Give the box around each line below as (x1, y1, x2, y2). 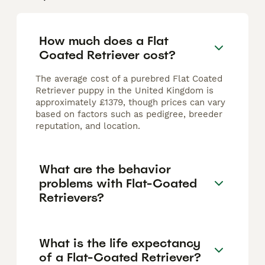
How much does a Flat (39, 33, 169, 49)
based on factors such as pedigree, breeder (35, 109, 222, 120)
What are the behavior (39, 161, 171, 177)
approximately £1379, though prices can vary (35, 97, 225, 108)
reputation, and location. (35, 121, 140, 132)
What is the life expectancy (39, 235, 201, 251)
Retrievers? (39, 189, 104, 205)
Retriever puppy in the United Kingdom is (35, 85, 214, 96)
